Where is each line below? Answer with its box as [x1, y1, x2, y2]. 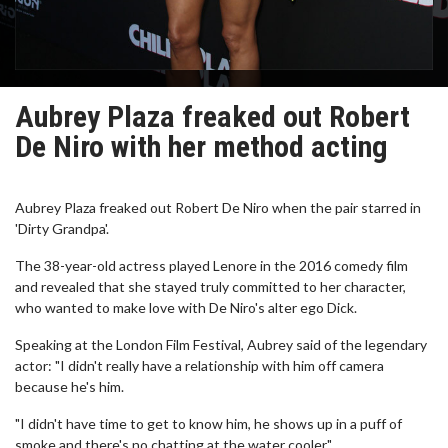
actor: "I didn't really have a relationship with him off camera [15, 357, 384, 374]
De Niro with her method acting [15, 129, 388, 164]
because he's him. [15, 378, 124, 395]
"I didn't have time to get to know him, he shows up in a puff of [15, 415, 402, 432]
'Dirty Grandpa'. [15, 220, 109, 237]
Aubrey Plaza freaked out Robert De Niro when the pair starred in [15, 199, 421, 216]
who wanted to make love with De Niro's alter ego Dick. [15, 299, 357, 316]
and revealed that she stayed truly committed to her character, [15, 278, 406, 295]
